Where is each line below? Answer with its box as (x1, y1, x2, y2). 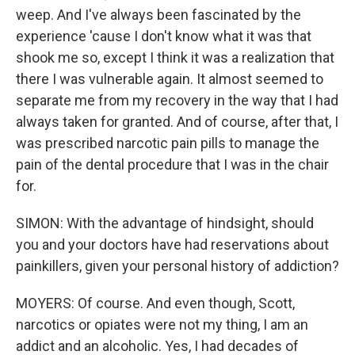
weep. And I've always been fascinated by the (16, 6, 301, 23)
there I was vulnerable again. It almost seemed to (16, 70, 323, 87)
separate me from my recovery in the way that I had (16, 91, 338, 109)
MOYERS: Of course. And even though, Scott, (16, 294, 295, 311)
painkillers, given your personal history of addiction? (16, 257, 339, 274)
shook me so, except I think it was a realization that (16, 48, 334, 66)
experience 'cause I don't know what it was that (16, 27, 311, 44)
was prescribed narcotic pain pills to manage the (16, 134, 319, 151)
